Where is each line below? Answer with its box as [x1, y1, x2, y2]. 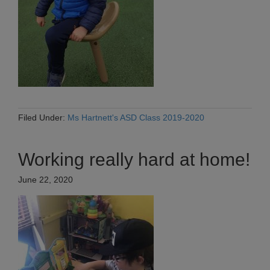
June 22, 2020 [18, 175, 73, 185]
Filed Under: [18, 113, 67, 123]
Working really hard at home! [18, 149, 250, 170]
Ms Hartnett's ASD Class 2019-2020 [67, 113, 204, 123]
